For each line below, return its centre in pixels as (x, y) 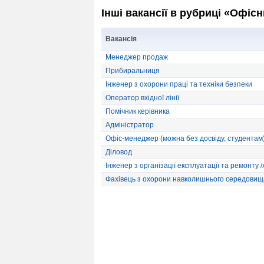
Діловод (119, 152)
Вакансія (121, 39)
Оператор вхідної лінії (142, 98)
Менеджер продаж (137, 57)
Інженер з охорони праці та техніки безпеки (179, 85)
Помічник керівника (138, 112)
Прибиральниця (133, 71)
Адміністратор (130, 125)
